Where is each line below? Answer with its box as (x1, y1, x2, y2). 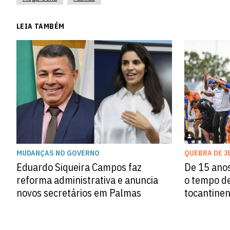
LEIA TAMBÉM (16, 22, 65, 31)
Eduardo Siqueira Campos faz (16, 160, 142, 174)
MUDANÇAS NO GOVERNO (16, 148, 100, 158)
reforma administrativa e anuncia (16, 172, 158, 187)
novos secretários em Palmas (16, 185, 141, 200)
